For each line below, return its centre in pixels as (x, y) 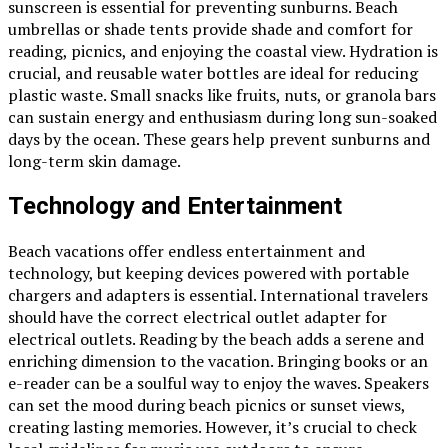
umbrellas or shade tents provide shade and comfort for (210, 29)
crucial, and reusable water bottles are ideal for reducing (213, 73)
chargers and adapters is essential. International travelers (218, 295)
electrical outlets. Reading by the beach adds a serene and (216, 339)
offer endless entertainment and (244, 251)
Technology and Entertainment (175, 206)
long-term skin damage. (94, 161)
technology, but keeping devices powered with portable (208, 273)
